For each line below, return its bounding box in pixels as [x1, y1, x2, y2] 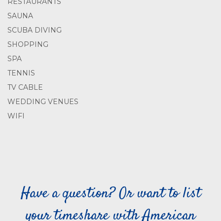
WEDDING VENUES [7, 97, 78, 106]
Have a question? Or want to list [20, 183, 201, 204]
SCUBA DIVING [7, 26, 62, 35]
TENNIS [7, 69, 35, 77]
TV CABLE [7, 83, 43, 92]
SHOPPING [7, 40, 48, 49]
